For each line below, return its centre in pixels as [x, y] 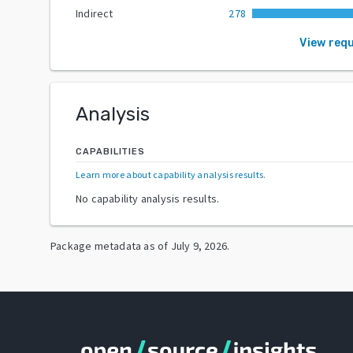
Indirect [95, 13]
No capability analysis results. [148, 198]
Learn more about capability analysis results [170, 174]
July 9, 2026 [199, 245]
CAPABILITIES [110, 151]
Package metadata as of [110, 245]
